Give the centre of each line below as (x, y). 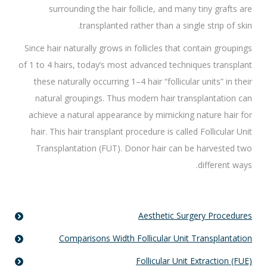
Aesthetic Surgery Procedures (195, 216)
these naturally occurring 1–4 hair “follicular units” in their (143, 82)
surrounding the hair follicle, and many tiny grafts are (150, 9)
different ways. (225, 165)
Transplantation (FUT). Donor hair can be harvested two (144, 148)
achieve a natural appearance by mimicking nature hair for (140, 115)
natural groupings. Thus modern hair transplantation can (144, 98)
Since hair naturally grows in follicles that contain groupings (138, 48)
